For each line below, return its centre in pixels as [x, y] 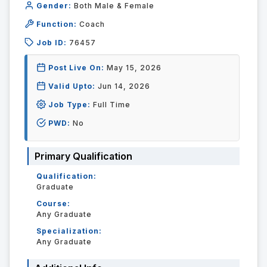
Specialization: [69, 231]
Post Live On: [76, 68]
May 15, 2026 [134, 68]
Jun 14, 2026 [124, 86]
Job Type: [69, 105]
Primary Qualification [83, 156]
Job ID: [52, 43]
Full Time [112, 105]
